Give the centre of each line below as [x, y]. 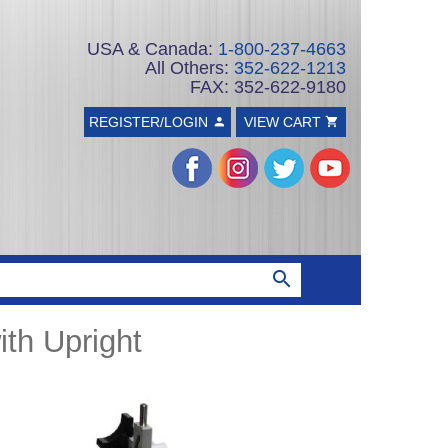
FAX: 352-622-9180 [268, 87]
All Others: [189, 68]
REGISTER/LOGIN [150, 122]
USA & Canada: [152, 49]
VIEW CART [284, 122]
